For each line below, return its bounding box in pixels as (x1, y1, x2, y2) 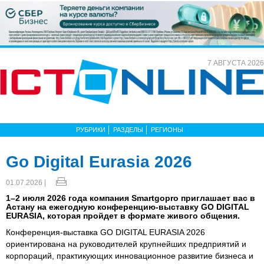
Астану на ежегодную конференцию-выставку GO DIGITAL (6, 202, 249, 212)
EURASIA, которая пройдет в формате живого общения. (6, 210, 240, 220)
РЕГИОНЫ (151, 126, 183, 133)
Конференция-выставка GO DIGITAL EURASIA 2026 (6, 227, 205, 237)
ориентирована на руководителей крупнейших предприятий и (6, 239, 246, 249)
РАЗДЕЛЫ (113, 126, 143, 133)
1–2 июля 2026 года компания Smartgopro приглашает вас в (6, 193, 255, 203)
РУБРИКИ (76, 126, 105, 133)
